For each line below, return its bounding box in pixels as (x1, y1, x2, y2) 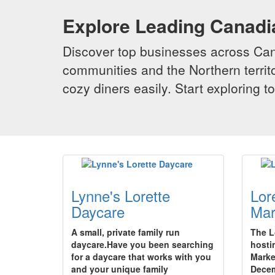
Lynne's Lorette (71, 185, 170, 206)
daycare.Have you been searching (71, 238, 214, 250)
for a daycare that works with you (71, 250, 211, 263)
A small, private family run (71, 226, 180, 238)
